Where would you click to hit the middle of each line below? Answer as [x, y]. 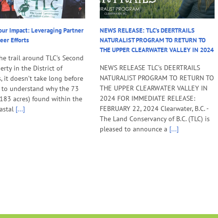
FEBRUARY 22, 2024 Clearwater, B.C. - [154, 109]
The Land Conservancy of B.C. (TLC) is [155, 119]
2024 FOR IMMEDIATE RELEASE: [148, 99]
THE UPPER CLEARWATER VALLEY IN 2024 [157, 50]
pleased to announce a [134, 129]
